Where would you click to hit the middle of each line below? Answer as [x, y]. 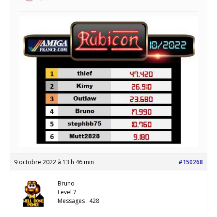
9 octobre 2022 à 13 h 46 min [54, 162]
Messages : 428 [78, 201]
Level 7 [67, 192]
